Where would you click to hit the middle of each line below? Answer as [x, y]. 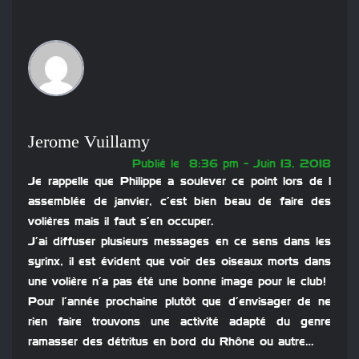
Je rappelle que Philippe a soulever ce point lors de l [179, 182]
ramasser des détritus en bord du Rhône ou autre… [171, 343]
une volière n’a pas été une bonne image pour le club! [177, 282]
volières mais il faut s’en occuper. [121, 222]
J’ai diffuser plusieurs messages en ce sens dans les [179, 242]
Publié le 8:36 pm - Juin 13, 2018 [232, 165]
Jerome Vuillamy [89, 142]
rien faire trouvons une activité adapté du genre [179, 323]
